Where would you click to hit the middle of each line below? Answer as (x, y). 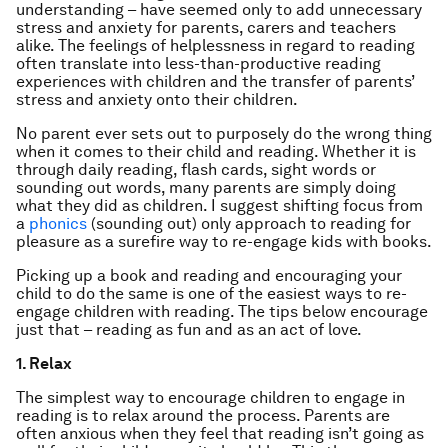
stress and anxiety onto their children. (157, 99)
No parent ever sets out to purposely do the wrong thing (224, 133)
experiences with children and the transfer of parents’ (215, 81)
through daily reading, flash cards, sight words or (196, 169)
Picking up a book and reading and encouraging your (209, 275)
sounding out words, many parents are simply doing (206, 187)
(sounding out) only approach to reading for (249, 223)
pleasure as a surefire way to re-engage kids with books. (224, 241)
